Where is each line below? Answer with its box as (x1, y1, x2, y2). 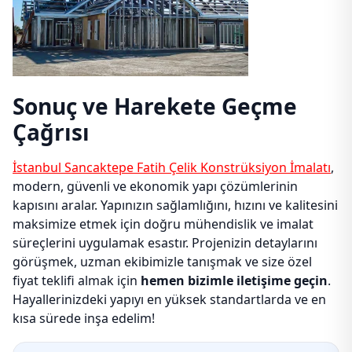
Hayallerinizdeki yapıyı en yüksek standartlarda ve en (13, 291, 326, 308)
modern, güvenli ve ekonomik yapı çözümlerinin (13, 178, 298, 195)
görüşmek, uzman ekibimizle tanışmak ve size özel (13, 253, 312, 270)
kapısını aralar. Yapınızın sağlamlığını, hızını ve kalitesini (13, 196, 338, 214)
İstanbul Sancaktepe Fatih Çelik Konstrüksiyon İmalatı (13, 159, 331, 176)
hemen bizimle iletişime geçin (141, 272, 328, 289)
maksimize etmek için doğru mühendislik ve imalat (13, 215, 313, 233)
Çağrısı (13, 117, 90, 147)
